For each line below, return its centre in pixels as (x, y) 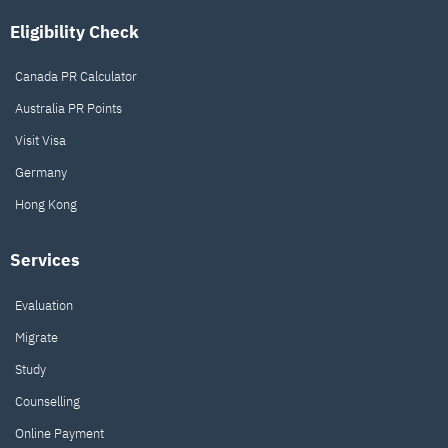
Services (45, 260)
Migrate (36, 337)
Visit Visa (40, 141)
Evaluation (43, 305)
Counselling (47, 401)
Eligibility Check (74, 31)
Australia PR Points (68, 109)
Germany (40, 173)
